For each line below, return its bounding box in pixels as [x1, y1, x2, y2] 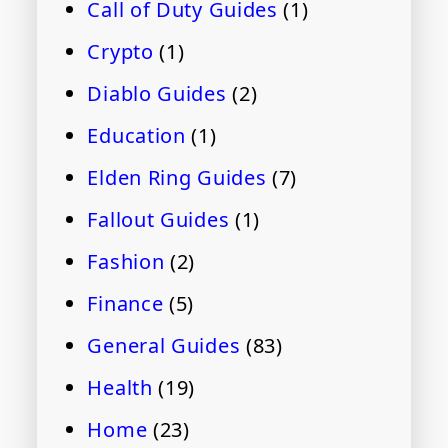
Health [87, 374, 153, 402]
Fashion [87, 248, 165, 276]
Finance [87, 290, 164, 318]
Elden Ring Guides [87, 164, 267, 192]
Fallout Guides [87, 206, 230, 234]
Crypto [87, 38, 154, 66]
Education [87, 122, 186, 150]
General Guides [87, 332, 241, 360]
